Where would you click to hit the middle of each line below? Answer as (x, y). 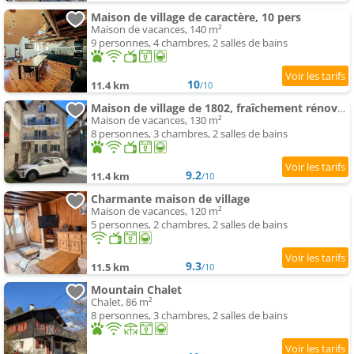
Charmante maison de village (170, 199)
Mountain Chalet (136, 290)
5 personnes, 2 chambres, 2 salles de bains (189, 225)
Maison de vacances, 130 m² (156, 121)
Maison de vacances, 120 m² (156, 211)
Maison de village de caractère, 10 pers (196, 17)
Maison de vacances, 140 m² (156, 30)
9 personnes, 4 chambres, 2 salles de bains (189, 43)
